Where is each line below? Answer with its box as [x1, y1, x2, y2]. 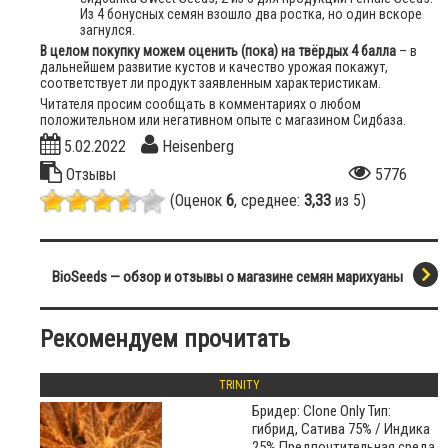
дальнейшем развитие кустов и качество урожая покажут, [40, 59, 388, 76]
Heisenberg [162, 137, 234, 157]
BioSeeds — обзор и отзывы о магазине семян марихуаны [52, 268, 403, 287]
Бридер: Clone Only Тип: [252, 402, 391, 421]
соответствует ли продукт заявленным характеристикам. [40, 75, 381, 92]
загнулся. [80, 22, 135, 39]
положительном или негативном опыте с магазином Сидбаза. [40, 112, 406, 129]
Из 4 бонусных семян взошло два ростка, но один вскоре [80, 6, 422, 23]
